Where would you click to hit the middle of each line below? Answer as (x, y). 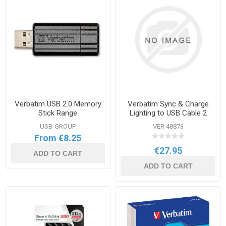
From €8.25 (58, 138)
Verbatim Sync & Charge (168, 104)
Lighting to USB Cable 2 (168, 113)
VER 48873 (168, 127)
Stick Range (58, 113)
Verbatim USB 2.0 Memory (58, 104)
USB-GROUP (58, 127)
